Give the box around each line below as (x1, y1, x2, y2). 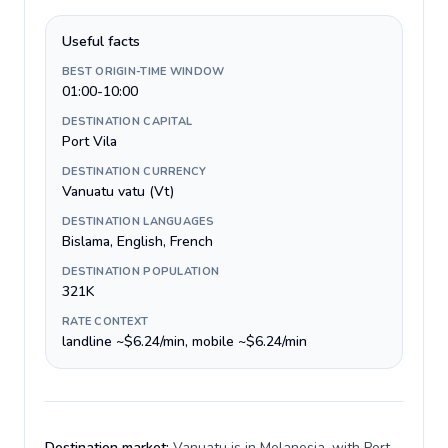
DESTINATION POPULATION (62, 264, 220, 279)
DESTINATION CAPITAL (62, 114, 193, 129)
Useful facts (62, 32, 140, 51)
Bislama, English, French (62, 232, 213, 251)
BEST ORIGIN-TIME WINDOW (62, 64, 225, 79)
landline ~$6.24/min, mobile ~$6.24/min (62, 332, 307, 351)
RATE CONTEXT (62, 314, 149, 329)
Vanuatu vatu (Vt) (62, 182, 174, 201)
